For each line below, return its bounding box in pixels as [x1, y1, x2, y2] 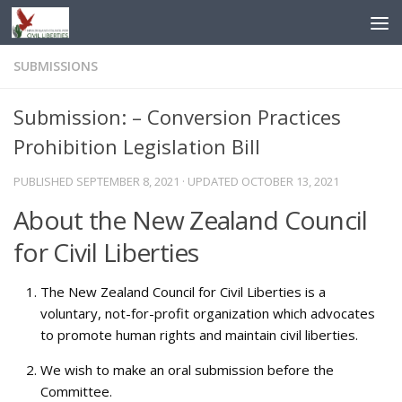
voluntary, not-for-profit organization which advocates [40, 304, 375, 322]
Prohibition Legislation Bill [13, 133, 260, 160]
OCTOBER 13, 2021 [241, 173, 339, 189]
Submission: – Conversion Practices [13, 103, 341, 130]
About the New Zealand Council [13, 203, 368, 237]
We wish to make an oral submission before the [40, 361, 334, 379]
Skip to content [24, 17, 134, 37]
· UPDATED [179, 173, 241, 189]
